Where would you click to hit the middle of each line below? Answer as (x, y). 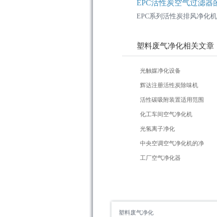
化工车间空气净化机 (166, 114)
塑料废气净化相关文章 (175, 46)
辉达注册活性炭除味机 (169, 85)
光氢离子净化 (157, 129)
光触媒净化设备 (160, 71)
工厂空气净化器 (160, 158)
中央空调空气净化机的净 (172, 143)
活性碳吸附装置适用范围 (172, 100)
